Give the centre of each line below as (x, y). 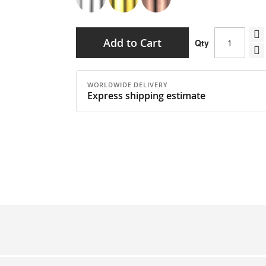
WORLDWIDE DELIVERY (127, 85)
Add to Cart (132, 43)
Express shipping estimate (146, 96)
